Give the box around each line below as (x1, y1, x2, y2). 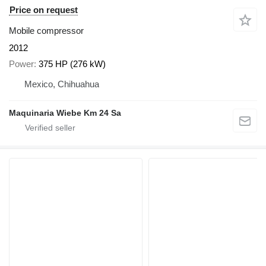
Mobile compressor (9, 26, 84, 36)
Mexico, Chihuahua (24, 78, 99, 89)
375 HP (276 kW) (39, 58, 106, 69)
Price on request (9, 5, 78, 15)
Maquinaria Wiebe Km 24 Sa (9, 107, 121, 118)
